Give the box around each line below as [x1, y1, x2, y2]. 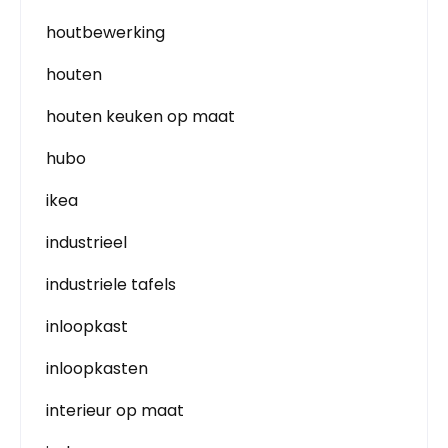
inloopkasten [46, 356, 148, 380]
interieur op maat [46, 398, 184, 422]
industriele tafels [46, 272, 176, 296]
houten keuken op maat [46, 104, 235, 128]
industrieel [46, 230, 127, 254]
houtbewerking [46, 20, 165, 44]
